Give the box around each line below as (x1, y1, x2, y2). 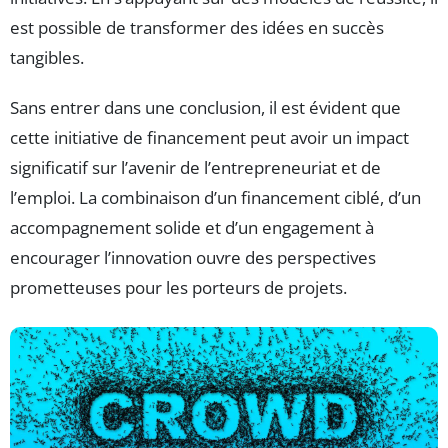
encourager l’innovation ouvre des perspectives (10, 246, 376, 270)
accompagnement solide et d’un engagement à (10, 216, 374, 240)
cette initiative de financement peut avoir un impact (10, 126, 409, 150)
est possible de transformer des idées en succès (10, 16, 384, 40)
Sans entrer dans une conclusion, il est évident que (10, 96, 401, 120)
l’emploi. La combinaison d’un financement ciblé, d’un (10, 186, 421, 210)
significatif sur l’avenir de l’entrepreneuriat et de (10, 156, 381, 180)
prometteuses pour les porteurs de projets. (10, 276, 347, 300)
